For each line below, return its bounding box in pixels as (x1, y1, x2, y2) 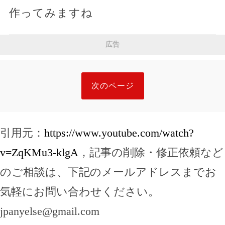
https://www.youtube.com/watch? (44, 127, 194, 140)
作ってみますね (9, 7, 93, 20)
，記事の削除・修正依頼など (78, 146, 223, 159)
